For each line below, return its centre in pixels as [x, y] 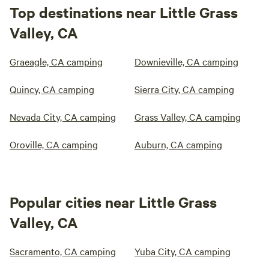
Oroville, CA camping [54, 144]
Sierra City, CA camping [184, 89]
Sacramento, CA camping [63, 251]
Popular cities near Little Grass [113, 202]
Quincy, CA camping [52, 89]
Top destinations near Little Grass [124, 12]
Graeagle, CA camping [56, 62]
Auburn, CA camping [178, 144]
